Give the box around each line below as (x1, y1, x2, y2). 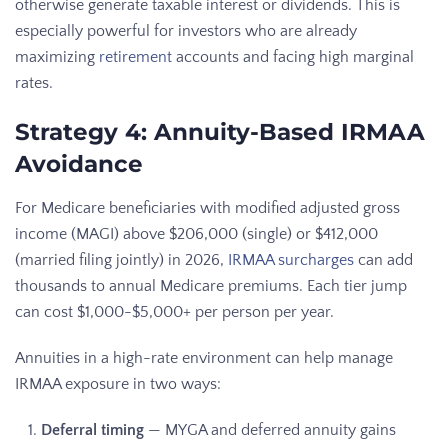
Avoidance (15, 149, 143, 178)
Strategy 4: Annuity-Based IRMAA (15, 117, 425, 146)
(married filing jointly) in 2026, (15, 250, 228, 269)
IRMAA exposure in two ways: (15, 374, 221, 393)
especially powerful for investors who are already (15, 21, 357, 40)
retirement (99, 47, 172, 66)
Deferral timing (41, 420, 144, 439)
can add (354, 250, 413, 269)
